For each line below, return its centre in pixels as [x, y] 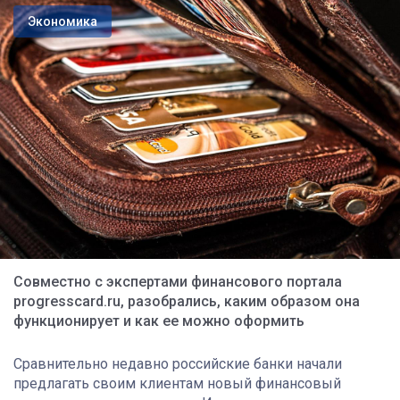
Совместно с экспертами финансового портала [178, 281]
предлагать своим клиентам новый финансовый [177, 383]
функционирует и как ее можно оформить [159, 321]
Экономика [62, 21]
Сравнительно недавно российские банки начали [178, 363]
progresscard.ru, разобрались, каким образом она [187, 301]
